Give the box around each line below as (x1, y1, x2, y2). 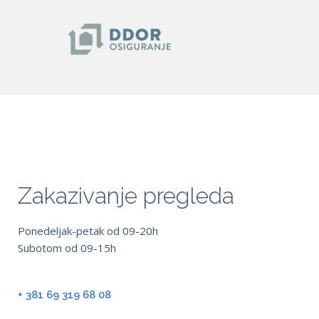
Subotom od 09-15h (18, 241, 116, 256)
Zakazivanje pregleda (18, 182, 234, 209)
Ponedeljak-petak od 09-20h (18, 224, 158, 239)
